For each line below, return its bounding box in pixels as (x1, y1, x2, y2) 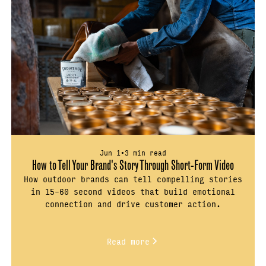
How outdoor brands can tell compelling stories (24, 171, 242, 186)
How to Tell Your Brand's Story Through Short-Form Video (32, 156, 234, 173)
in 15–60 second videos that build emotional (31, 183, 235, 198)
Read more (107, 234, 150, 249)
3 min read (125, 145, 166, 159)
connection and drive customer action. (45, 196, 221, 211)
